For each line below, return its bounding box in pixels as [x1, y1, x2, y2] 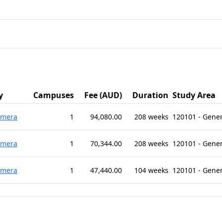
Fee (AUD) [84, 90, 122, 101]
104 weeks [134, 166, 168, 175]
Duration [132, 90, 168, 101]
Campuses [33, 90, 74, 101]
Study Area [172, 90, 216, 101]
